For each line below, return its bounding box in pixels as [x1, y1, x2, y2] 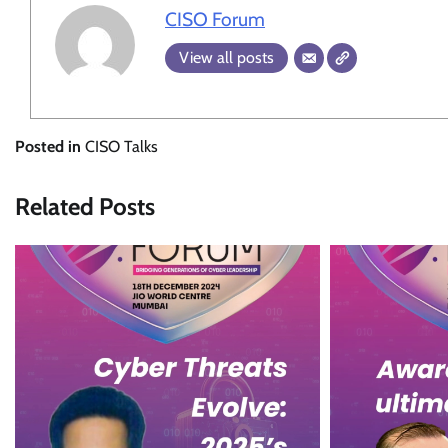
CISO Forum [165, 6, 265, 31]
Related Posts [15, 191, 155, 221]
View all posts [179, 47, 274, 67]
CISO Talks [85, 136, 158, 156]
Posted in [15, 136, 85, 156]
